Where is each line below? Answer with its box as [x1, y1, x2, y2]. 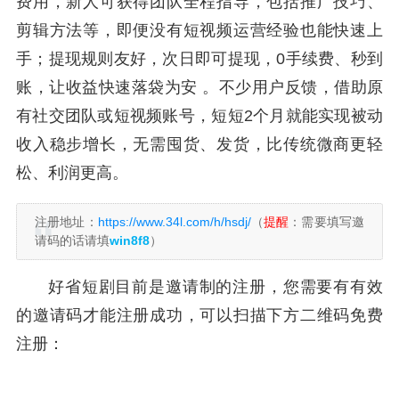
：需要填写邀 [289, 215, 365, 229]
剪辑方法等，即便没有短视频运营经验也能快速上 [16, 21, 383, 39]
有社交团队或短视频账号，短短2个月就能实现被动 [16, 107, 383, 125]
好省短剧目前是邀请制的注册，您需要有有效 [48, 278, 383, 296]
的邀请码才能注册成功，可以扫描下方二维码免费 [16, 306, 383, 324]
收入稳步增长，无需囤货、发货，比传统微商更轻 [16, 135, 383, 153]
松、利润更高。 [16, 164, 128, 182]
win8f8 [110, 233, 150, 248]
